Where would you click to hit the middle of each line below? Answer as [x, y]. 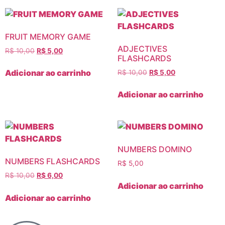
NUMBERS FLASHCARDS [52, 161]
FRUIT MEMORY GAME [48, 36]
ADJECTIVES [142, 48]
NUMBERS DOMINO [155, 149]
